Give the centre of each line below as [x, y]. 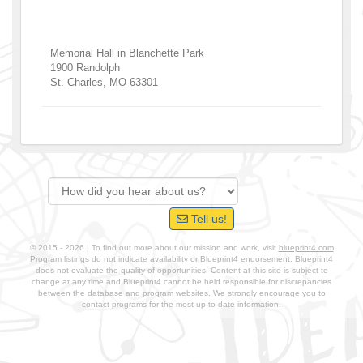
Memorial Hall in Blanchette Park [127, 53]
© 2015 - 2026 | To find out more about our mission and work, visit [154, 247]
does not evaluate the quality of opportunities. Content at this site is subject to [181, 270]
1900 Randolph [85, 67]
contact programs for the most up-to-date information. [181, 304]
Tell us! [207, 218]
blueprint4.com [306, 247]
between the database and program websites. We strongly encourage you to [181, 293]
